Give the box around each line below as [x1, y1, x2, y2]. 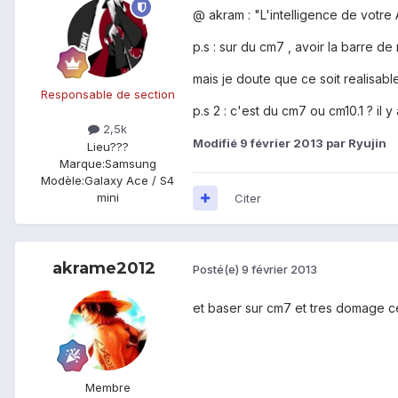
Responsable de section [40, 87, 175, 102]
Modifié [193, 136, 240, 151]
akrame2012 [52, 258, 155, 278]
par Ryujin [323, 136, 386, 151]
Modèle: [41, 172, 84, 187]
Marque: [59, 155, 105, 171]
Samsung [104, 155, 156, 171]
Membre [84, 379, 131, 394]
